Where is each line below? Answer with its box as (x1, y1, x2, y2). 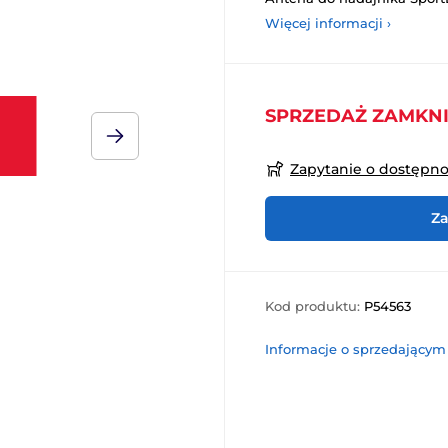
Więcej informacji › (265, 15, 391, 31)
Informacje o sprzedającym (265, 341, 446, 358)
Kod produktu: (265, 298, 364, 315)
